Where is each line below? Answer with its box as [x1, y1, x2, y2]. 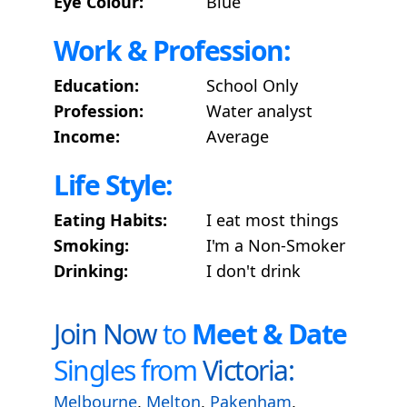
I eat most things [206, 208, 339, 231]
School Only [206, 74, 298, 96]
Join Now [54, 314, 156, 352]
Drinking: [54, 259, 128, 282]
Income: [54, 124, 120, 147]
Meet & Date [192, 314, 347, 352]
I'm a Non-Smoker [206, 233, 345, 256]
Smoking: [54, 233, 129, 256]
